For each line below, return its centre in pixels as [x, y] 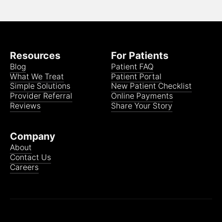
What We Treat [37, 76]
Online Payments [142, 96]
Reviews [25, 106]
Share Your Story [142, 106]
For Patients [140, 55]
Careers [24, 167]
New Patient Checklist [151, 86]
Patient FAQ [132, 66]
